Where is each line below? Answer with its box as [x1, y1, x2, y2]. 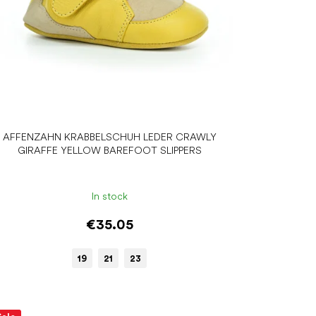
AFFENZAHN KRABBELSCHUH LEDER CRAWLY [2, 130, 217, 142]
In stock [91, 190, 128, 202]
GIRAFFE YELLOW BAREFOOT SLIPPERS [17, 144, 202, 156]
